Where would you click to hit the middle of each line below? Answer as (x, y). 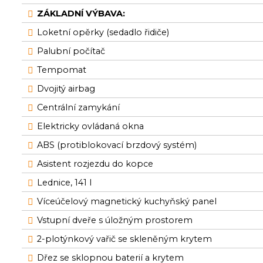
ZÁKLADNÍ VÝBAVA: (81, 14)
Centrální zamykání (79, 107)
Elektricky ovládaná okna (91, 126)
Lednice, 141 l (65, 183)
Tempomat (62, 70)
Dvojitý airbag (66, 89)
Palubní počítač (71, 51)
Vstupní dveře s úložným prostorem (115, 220)
